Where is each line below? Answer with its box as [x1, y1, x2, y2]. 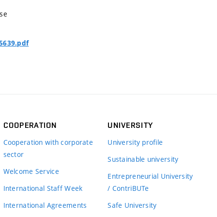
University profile [108, 138, 163, 147]
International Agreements [3, 201, 87, 210]
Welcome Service [3, 167, 59, 176]
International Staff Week [3, 184, 83, 193]
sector [3, 150, 24, 159]
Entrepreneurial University [108, 171, 193, 181]
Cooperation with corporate [3, 138, 93, 147]
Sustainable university [108, 155, 179, 164]
